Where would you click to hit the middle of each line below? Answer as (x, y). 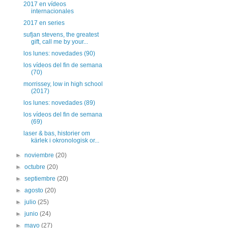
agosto (35, 190)
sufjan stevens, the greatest (61, 35)
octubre (36, 167)
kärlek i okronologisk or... (65, 140)
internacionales (52, 11)
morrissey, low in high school (63, 84)
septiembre (41, 179)
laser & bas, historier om (56, 133)
